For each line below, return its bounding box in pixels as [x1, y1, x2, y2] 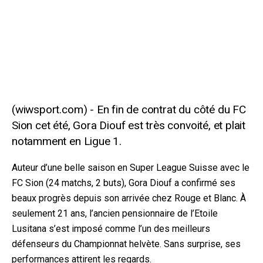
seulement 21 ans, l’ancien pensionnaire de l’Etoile [12, 207, 218, 219]
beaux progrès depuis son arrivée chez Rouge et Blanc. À [12, 192, 246, 204]
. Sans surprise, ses [160, 238, 241, 249]
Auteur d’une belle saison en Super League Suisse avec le [12, 161, 249, 173]
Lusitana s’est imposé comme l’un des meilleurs [12, 222, 210, 234]
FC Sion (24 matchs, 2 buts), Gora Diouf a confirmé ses [12, 177, 235, 188]
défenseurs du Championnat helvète [12, 238, 160, 249]
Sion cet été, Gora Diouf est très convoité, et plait [12, 118, 246, 132]
